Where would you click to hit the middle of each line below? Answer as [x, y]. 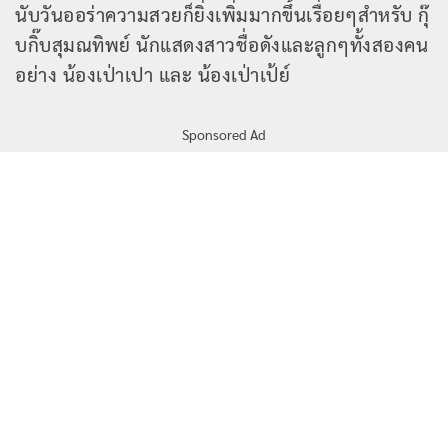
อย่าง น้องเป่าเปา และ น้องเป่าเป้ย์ [152, 73]
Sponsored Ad [224, 134]
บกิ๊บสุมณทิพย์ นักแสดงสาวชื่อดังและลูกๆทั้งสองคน [221, 43]
